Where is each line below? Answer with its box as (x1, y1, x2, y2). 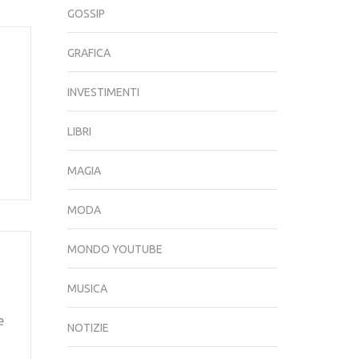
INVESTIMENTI (67, 86, 139, 99)
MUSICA (67, 282, 107, 295)
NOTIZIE (67, 321, 109, 334)
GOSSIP (67, 7, 105, 20)
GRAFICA (67, 46, 111, 59)
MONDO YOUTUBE (67, 243, 163, 256)
